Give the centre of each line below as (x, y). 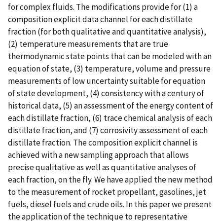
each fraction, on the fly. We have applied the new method (110, 179)
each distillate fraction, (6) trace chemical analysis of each (110, 118)
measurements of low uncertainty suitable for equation (107, 81)
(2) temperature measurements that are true (88, 44)
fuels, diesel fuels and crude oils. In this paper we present (110, 204)
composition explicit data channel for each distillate (100, 19)
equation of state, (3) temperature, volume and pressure (109, 68)
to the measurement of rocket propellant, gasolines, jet (107, 192)
